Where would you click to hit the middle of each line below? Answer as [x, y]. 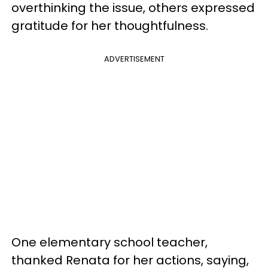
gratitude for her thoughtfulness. [110, 26]
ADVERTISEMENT [134, 59]
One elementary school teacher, [109, 243]
